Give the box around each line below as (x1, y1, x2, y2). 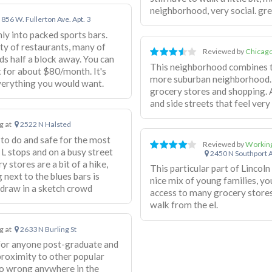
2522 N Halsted (18, 119, 71, 129)
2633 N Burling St (18, 224, 76, 234)
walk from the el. (150, 199, 219, 211)
